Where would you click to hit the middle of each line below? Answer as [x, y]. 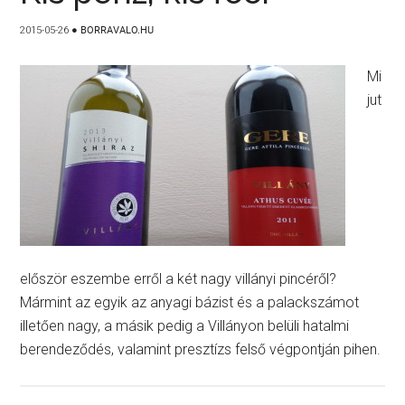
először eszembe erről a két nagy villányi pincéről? [179, 279]
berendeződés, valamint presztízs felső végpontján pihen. [201, 349]
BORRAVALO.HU [118, 30]
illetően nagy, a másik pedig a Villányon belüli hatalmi [185, 326]
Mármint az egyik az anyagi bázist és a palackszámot [190, 302]
